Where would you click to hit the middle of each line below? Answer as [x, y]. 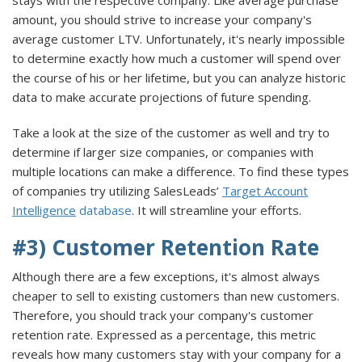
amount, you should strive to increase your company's [162, 19]
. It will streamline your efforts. [217, 210]
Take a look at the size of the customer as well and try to [171, 132]
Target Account [265, 190]
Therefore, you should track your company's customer [163, 315]
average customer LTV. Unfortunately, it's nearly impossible [179, 38]
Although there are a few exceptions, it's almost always [166, 276]
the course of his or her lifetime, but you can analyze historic [179, 77]
